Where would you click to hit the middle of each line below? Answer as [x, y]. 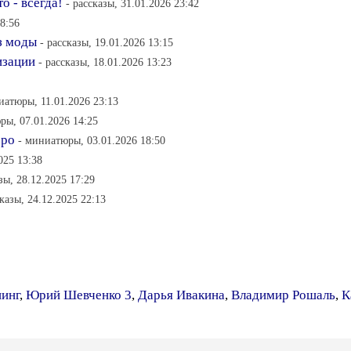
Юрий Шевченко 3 [79, 295]
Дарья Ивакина [181, 295]
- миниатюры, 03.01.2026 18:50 [92, 140]
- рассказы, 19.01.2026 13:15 [107, 42]
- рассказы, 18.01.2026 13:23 [105, 62]
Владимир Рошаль [283, 295]
